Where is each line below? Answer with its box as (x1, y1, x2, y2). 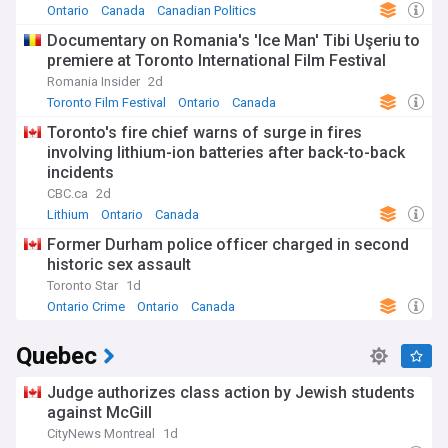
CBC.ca (47, 186, 88, 201)
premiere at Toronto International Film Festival (47, 51, 386, 70)
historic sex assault (47, 255, 191, 274)
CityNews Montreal (47, 426, 155, 441)
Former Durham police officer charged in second (47, 235, 409, 254)
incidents (47, 163, 114, 182)
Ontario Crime (47, 299, 125, 314)
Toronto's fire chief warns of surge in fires (47, 123, 362, 142)
